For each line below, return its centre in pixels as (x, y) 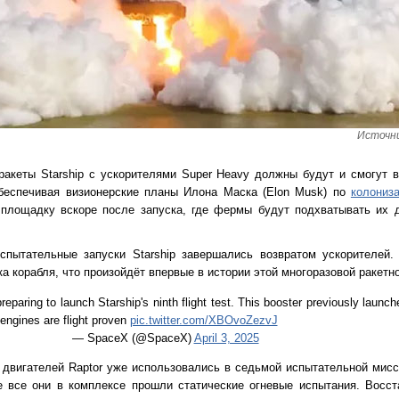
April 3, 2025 (226, 338)
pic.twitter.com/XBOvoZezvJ (204, 320)
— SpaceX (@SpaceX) (133, 338)
